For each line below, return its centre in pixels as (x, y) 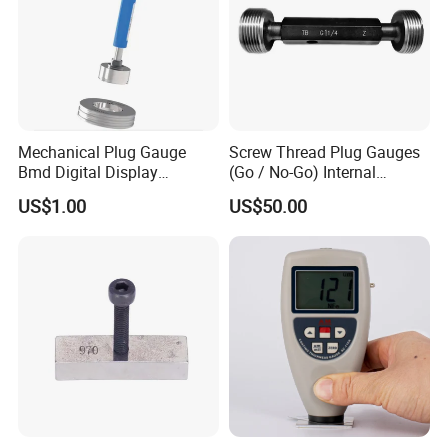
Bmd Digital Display (88, 172)
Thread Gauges (282, 192)
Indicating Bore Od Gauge (108, 192)
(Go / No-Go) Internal (302, 172)
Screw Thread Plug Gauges (324, 152)
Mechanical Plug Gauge (102, 152)
